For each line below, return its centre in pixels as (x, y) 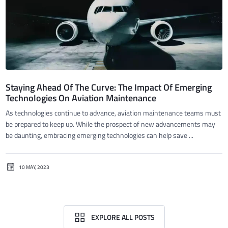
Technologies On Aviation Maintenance (81, 98)
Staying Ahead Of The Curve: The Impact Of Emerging (109, 88)
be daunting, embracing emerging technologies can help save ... (100, 135)
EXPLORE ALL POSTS (123, 217)
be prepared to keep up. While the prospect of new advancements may (111, 124)
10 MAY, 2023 (34, 167)
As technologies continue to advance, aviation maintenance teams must (113, 113)
